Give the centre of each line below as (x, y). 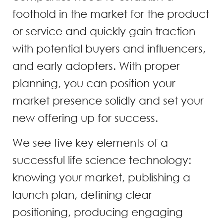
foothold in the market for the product (111, 14)
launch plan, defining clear (82, 194)
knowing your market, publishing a (101, 177)
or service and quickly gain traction (104, 31)
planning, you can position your (94, 83)
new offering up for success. (85, 118)
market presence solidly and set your (108, 101)
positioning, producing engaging (98, 212)
